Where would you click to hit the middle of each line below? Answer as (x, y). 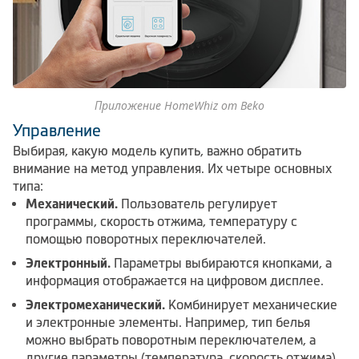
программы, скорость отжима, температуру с (161, 222)
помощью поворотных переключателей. (146, 239)
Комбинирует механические (251, 305)
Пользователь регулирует (198, 204)
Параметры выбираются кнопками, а (221, 263)
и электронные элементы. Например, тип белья (168, 323)
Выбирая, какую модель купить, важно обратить (157, 151)
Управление (57, 131)
